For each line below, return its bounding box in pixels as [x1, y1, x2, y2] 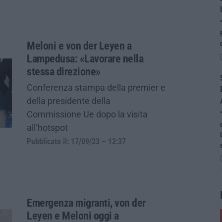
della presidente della [27, 95, 111, 106]
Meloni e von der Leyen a [27, 39, 131, 52]
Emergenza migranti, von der [27, 196, 146, 209]
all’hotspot [27, 122, 68, 133]
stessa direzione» [27, 65, 101, 78]
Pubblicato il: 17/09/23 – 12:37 [27, 137, 126, 146]
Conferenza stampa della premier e [27, 82, 166, 93]
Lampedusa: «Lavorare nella [27, 52, 143, 65]
